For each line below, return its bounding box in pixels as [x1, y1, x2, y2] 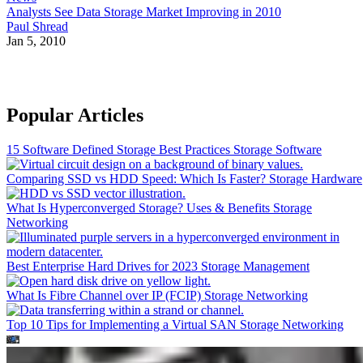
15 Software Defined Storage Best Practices [6, 143, 233, 157]
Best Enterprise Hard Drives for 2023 [6, 259, 201, 274]
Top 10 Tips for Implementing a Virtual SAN [6, 318, 240, 332]
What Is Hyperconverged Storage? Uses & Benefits [6, 201, 273, 216]
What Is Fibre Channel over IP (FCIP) [6, 288, 204, 303]
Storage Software [233, 143, 322, 157]
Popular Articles [6, 105, 143, 126]
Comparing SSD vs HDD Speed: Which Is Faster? [6, 172, 269, 186]
